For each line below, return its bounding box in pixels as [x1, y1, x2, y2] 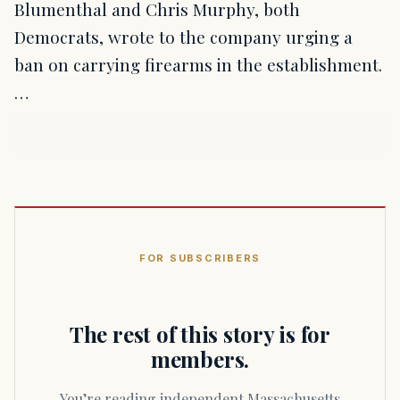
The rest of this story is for [69, 319, 331, 348]
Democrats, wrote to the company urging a [14, 24, 353, 48]
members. [150, 344, 250, 373]
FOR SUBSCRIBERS [138, 251, 262, 264]
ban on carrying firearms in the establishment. [14, 52, 382, 76]
